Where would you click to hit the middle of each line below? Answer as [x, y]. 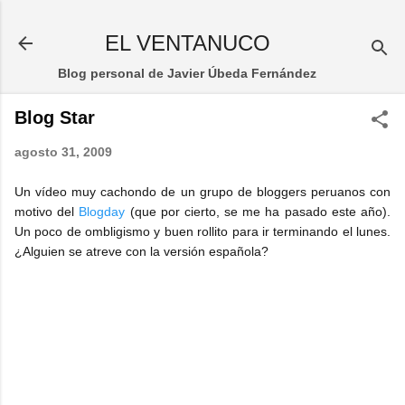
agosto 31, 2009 [63, 152]
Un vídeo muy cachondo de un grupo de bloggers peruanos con [202, 192]
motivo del [47, 212]
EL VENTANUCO [187, 43]
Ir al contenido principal [202, 23]
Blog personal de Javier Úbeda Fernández [187, 73]
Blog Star [55, 118]
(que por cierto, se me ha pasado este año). [258, 212]
